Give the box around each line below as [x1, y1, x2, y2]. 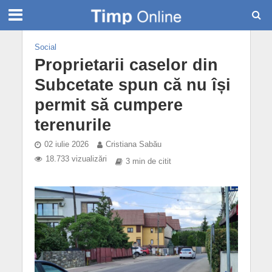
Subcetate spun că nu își [34, 76, 231, 94]
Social [34, 43, 56, 52]
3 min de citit [125, 157, 171, 166]
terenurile [34, 116, 111, 134]
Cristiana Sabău [105, 140, 161, 149]
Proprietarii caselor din [34, 56, 218, 74]
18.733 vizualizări [45, 155, 107, 163]
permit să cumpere [34, 96, 183, 114]
